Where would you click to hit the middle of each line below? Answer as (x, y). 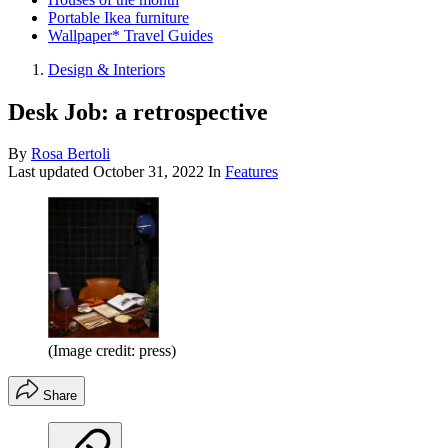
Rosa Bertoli (70, 154)
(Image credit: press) (112, 351)
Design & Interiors (106, 69)
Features (251, 172)
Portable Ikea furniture (118, 17)
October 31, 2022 (148, 172)
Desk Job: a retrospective (138, 111)
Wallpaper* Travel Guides (130, 35)
